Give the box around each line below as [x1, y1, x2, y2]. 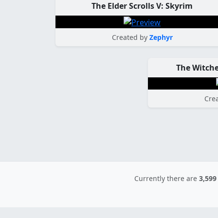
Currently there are [134, 174, 199, 183]
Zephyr [149, 32, 173, 42]
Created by [111, 32, 147, 42]
